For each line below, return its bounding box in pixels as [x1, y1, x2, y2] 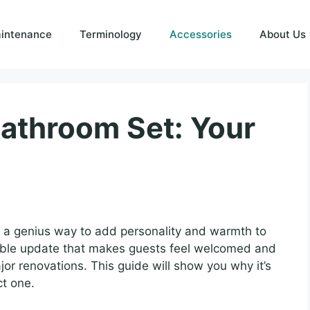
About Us [259, 28, 306, 41]
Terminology [80, 28, 142, 41]
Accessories [170, 28, 232, 41]
